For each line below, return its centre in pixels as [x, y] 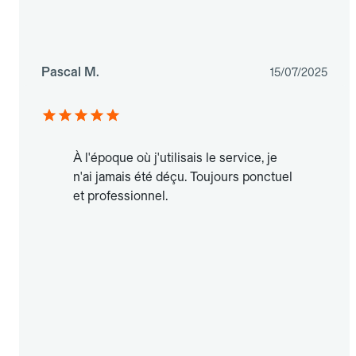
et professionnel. [120, 196]
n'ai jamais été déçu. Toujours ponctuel [183, 177]
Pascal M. [70, 72]
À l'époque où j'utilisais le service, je [175, 158]
